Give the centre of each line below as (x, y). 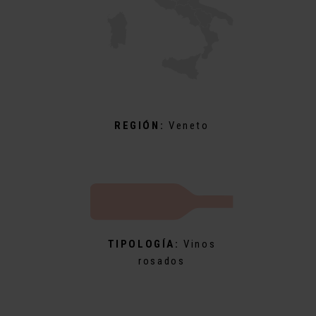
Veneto (189, 126)
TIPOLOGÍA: (146, 244)
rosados (162, 261)
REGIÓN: (141, 126)
